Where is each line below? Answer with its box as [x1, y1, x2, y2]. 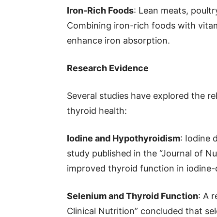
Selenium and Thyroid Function [67, 191, 198, 201]
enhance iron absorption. [67, 35, 170, 46]
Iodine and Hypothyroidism [67, 133, 180, 143]
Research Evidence [67, 63, 149, 73]
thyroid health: [67, 106, 127, 116]
